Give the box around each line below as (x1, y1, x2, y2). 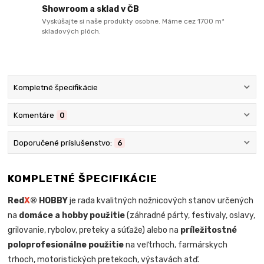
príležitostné (180, 225, 237, 235)
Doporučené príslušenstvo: (13, 138, 112, 148)
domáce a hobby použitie (19, 210, 126, 220)
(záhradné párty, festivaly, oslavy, (125, 210, 256, 220)
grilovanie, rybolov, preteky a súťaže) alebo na (8, 225, 181, 235)
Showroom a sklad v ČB (42, 4, 140, 15)
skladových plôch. (42, 27, 101, 36)
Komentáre (13, 111, 54, 120)
